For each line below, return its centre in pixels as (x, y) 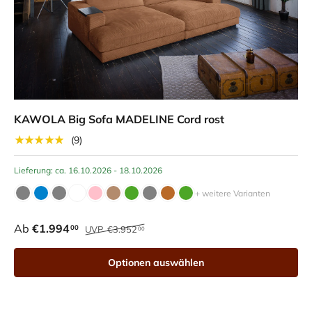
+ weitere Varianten (233, 194)
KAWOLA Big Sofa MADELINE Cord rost (119, 119)
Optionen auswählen (156, 263)
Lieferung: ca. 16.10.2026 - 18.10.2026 (88, 171)
